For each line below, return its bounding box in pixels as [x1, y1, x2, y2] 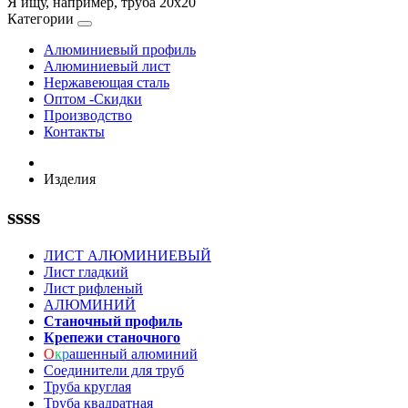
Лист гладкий [44, 264, 128, 280]
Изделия [44, 170, 96, 187]
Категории [7, 10, 74, 26]
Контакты [44, 123, 105, 139]
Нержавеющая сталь [44, 74, 169, 90]
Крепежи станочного [44, 330, 180, 346]
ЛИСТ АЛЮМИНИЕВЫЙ [44, 248, 211, 264]
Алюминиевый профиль [44, 41, 196, 57]
